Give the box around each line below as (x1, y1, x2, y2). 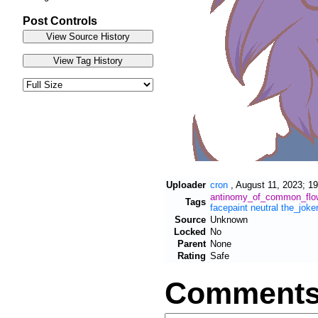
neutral (251, 202, 278, 213)
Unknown (210, 214, 248, 225)
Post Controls (23, 14, 97, 27)
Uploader (166, 179, 206, 190)
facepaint (210, 202, 248, 213)
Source (175, 214, 206, 225)
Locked (174, 226, 206, 237)
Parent (177, 238, 206, 249)
